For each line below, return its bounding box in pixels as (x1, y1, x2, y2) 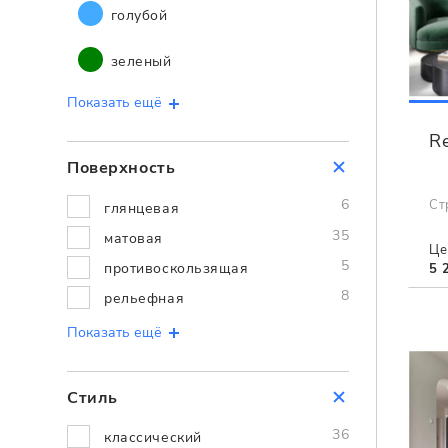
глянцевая (104, 198, 180, 218)
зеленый (106, 52, 172, 72)
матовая (104, 228, 163, 248)
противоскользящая (104, 259, 249, 279)
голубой (106, 6, 168, 26)
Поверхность (67, 157, 176, 180)
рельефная (104, 289, 185, 309)
